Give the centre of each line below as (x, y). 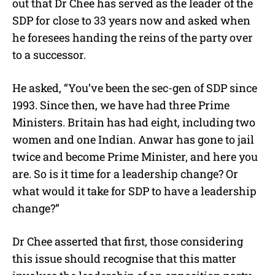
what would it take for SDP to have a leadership (134, 191)
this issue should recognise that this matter (124, 259)
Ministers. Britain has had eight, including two (134, 122)
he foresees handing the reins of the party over (133, 38)
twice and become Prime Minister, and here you (135, 157)
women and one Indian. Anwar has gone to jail (133, 140)
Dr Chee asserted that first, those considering (128, 242)
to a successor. (49, 55)
